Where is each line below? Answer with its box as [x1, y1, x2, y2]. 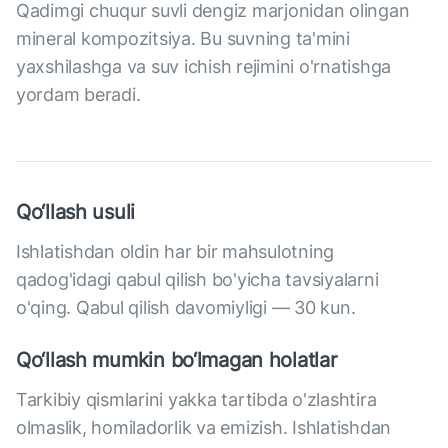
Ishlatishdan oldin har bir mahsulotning [16, 241, 335, 263]
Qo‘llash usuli [16, 200, 136, 225]
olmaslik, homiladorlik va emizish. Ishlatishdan [16, 417, 392, 439]
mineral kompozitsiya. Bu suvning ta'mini [16, 28, 350, 50]
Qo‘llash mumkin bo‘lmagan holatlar [16, 348, 337, 373]
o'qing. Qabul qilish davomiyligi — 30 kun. [16, 297, 356, 319]
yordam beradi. [16, 84, 141, 106]
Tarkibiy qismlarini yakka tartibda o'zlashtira [16, 389, 377, 411]
